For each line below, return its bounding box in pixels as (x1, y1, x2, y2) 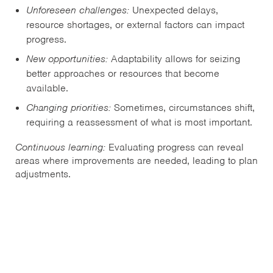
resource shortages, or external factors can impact (26, 18, 244, 32)
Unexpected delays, (129, 4, 218, 17)
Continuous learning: (15, 141, 105, 154)
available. (26, 82, 68, 95)
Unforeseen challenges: (26, 4, 129, 17)
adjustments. (15, 168, 71, 181)
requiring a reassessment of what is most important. (26, 116, 252, 129)
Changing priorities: (26, 101, 111, 115)
